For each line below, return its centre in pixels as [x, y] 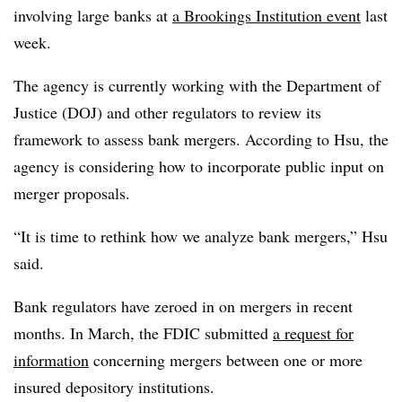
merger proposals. [74, 192]
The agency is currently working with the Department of [197, 85]
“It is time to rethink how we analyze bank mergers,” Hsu [201, 236]
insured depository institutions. [114, 386]
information [51, 359]
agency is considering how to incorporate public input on [199, 166]
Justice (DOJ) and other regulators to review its [167, 112]
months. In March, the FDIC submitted [143, 332]
